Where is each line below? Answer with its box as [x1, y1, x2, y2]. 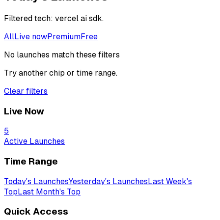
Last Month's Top [18, 187, 81, 196]
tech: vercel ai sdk [32, 13, 102, 23]
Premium [47, 31, 81, 41]
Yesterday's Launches [68, 176, 148, 186]
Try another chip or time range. [4, 68, 117, 78]
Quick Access [4, 206, 68, 217]
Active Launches [4, 137, 65, 146]
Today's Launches [4, 176, 68, 186]
